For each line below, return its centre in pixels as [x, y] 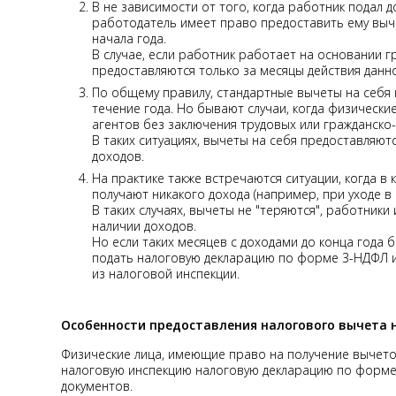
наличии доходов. [146, 225]
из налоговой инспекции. [166, 273]
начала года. [129, 38]
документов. [97, 385]
